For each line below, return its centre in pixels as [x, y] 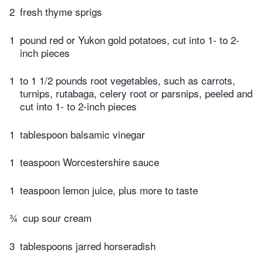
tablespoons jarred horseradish [88, 245]
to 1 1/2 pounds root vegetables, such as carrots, [128, 80]
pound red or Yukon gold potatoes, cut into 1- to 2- [130, 39]
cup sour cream [57, 218]
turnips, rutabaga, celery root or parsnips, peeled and [136, 93]
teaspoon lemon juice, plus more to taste [109, 190]
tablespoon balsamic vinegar [82, 134]
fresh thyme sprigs [61, 12]
